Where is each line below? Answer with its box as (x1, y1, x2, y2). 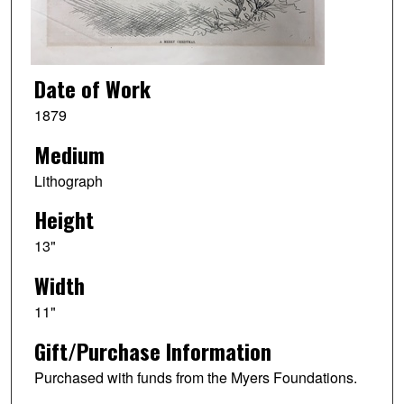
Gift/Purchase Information (33, 335, 271, 368)
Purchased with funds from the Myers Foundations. (33, 367, 357, 389)
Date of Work (33, 71, 151, 105)
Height (33, 203, 94, 236)
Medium (33, 137, 105, 170)
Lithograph (33, 170, 103, 191)
